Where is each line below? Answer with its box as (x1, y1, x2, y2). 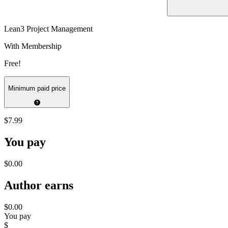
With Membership (4, 41, 62, 50)
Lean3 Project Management (4, 24, 93, 33)
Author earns (4, 179, 73, 192)
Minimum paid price (8, 84, 66, 93)
